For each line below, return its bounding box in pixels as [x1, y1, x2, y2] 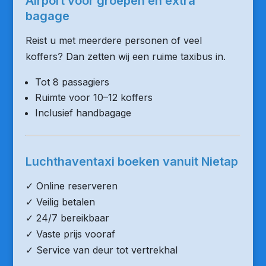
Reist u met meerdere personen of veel [25, 34, 202, 46]
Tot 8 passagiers [34, 76, 109, 88]
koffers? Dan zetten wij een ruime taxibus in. [25, 50, 226, 62]
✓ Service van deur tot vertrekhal [25, 244, 178, 256]
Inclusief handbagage [34, 107, 131, 119]
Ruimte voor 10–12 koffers [34, 91, 153, 103]
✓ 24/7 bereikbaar [25, 212, 109, 224]
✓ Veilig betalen [25, 196, 95, 208]
